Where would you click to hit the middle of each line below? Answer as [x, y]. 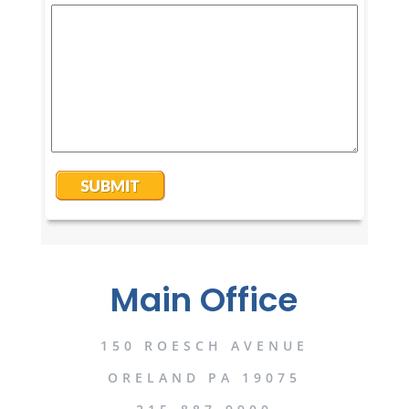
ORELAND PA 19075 [204, 378]
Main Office [204, 300]
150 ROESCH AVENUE [204, 346]
